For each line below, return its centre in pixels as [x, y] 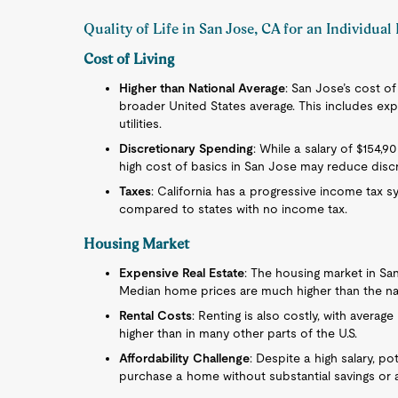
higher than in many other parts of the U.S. [239, 333]
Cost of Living [129, 59]
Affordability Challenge [185, 358]
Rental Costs [156, 315]
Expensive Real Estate [182, 273]
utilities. [141, 123]
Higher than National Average [203, 88]
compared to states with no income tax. [234, 209]
